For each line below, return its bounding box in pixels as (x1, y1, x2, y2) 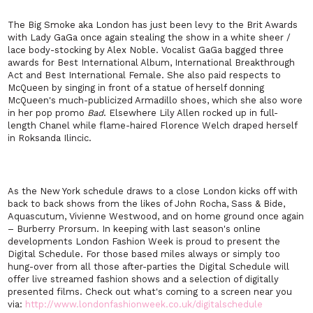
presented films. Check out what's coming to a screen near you (8, 286, 293, 298)
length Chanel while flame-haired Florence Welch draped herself (8, 120, 298, 131)
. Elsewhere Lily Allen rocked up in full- (103, 108, 279, 119)
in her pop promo (8, 108, 88, 119)
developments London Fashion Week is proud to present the (8, 236, 281, 247)
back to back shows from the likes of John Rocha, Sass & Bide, (8, 198, 286, 210)
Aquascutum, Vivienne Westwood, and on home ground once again (8, 211, 305, 222)
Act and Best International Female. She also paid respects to (8, 70, 282, 81)
